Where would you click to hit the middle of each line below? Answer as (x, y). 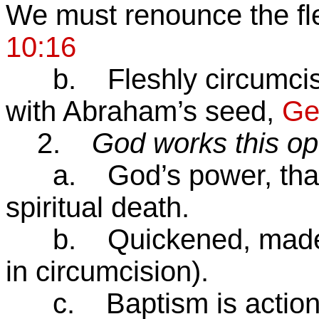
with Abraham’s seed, (144, 111)
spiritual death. (98, 207)
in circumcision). (107, 271)
